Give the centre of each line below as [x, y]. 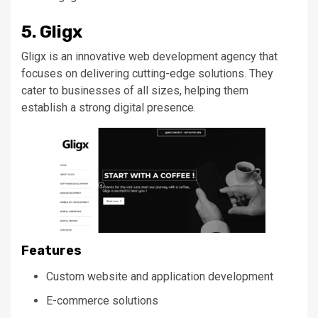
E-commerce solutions [102, 300]
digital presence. [153, 107]
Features [51, 250]
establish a [50, 107]
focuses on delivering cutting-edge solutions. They [147, 73]
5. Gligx [52, 32]
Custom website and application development [160, 276]
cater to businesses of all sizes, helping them [135, 90]
